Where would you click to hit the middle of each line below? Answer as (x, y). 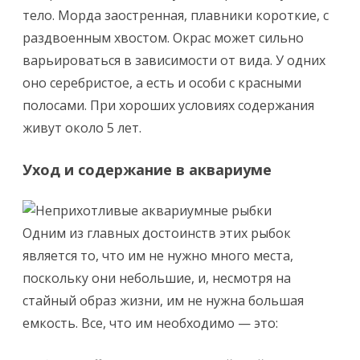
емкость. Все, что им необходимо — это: (150, 323)
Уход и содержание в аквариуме (147, 170)
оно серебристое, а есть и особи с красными (162, 83)
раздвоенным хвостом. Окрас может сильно (163, 38)
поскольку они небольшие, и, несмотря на (157, 278)
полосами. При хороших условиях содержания (168, 105)
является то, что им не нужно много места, (158, 256)
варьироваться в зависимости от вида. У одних (174, 60)
